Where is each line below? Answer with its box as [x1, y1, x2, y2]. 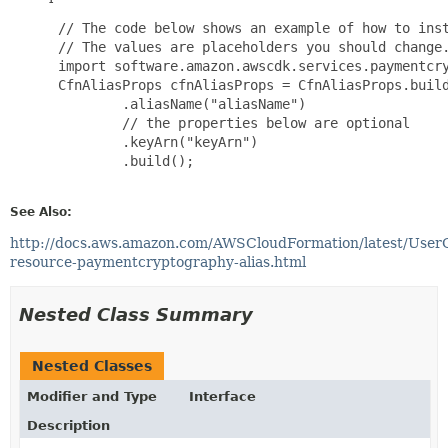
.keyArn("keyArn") [50, 133, 258, 150]
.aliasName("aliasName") [50, 95, 306, 112]
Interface [189, 388, 256, 404]
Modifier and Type [27, 388, 157, 404]
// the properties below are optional [50, 114, 410, 131]
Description [27, 417, 110, 433]
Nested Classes [32, 357, 152, 374]
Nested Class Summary [19, 303, 253, 325]
